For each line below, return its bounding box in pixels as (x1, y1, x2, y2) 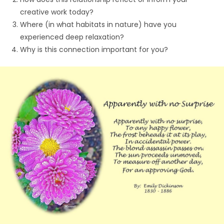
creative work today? (20, 6, 93, 17)
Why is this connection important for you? (20, 44, 168, 54)
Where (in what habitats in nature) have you (20, 19, 176, 29)
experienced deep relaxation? (20, 31, 124, 42)
